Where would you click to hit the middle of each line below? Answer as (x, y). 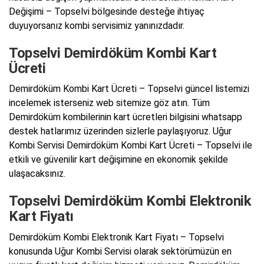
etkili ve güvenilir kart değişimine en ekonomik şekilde (118, 160)
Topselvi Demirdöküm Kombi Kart (113, 53)
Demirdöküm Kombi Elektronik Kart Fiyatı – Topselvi (116, 237)
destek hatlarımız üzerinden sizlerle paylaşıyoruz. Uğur (120, 131)
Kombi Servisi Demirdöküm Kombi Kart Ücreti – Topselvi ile (131, 146)
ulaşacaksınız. (37, 174)
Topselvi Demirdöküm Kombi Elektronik (130, 201)
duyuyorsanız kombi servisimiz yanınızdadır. (97, 25)
